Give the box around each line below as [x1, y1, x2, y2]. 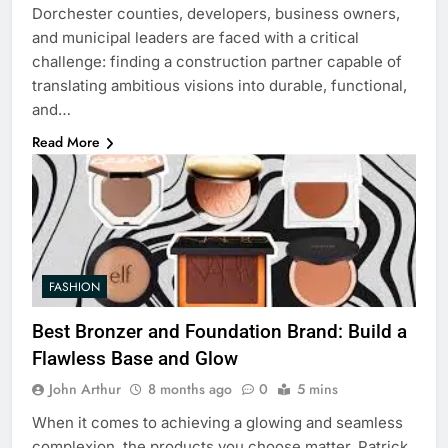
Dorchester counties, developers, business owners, [32, 4, 400, 24]
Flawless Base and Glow [32, 346, 238, 370]
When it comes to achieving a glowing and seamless [32, 412, 403, 432]
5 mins [297, 378, 338, 399]
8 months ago [148, 378, 232, 399]
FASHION [49, 277, 100, 296]
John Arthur [49, 378, 121, 399]
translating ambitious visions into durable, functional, [32, 76, 407, 96]
